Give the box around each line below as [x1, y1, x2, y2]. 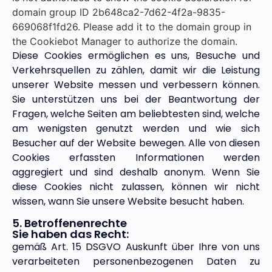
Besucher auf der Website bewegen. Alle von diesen [12, 136, 260, 151]
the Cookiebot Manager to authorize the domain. [12, 35, 237, 48]
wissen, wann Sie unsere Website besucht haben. [12, 194, 244, 209]
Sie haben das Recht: [12, 226, 129, 242]
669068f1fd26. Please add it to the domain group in [12, 21, 251, 33]
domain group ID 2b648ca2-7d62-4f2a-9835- [12, 6, 225, 19]
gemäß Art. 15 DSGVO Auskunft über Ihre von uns [12, 239, 260, 254]
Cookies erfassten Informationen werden [12, 151, 260, 165]
